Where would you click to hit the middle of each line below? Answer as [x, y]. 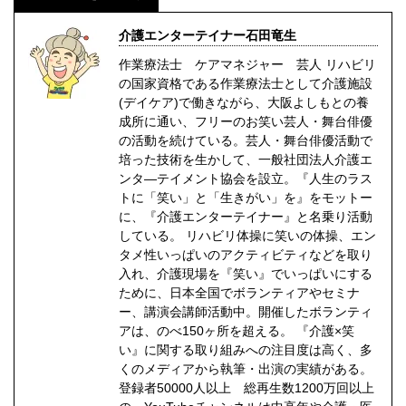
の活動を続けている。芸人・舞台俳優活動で [246, 140]
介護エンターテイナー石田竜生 [208, 35]
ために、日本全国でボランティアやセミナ [239, 292]
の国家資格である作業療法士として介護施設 [246, 83]
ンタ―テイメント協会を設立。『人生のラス [246, 178]
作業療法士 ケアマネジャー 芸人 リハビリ [247, 64]
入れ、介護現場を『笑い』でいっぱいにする [246, 273]
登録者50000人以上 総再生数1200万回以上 [246, 387]
